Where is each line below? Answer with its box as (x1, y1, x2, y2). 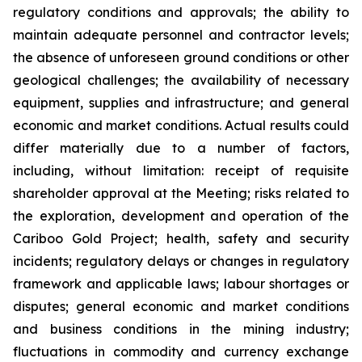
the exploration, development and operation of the (13, 208, 349, 224)
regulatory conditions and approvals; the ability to (13, 4, 349, 20)
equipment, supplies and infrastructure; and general (13, 95, 349, 111)
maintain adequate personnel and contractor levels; (13, 27, 349, 43)
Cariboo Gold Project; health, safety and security (13, 230, 349, 246)
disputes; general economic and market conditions (13, 298, 349, 314)
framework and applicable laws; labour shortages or (13, 276, 349, 292)
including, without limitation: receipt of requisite (13, 162, 349, 179)
